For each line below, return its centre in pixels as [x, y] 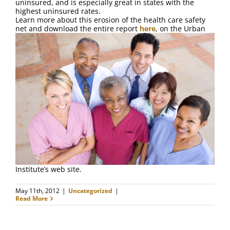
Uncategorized [90, 191]
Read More [32, 199]
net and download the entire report [78, 28]
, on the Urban [180, 28]
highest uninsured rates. [58, 11]
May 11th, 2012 [37, 191]
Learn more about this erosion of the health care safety [110, 20]
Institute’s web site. [49, 169]
